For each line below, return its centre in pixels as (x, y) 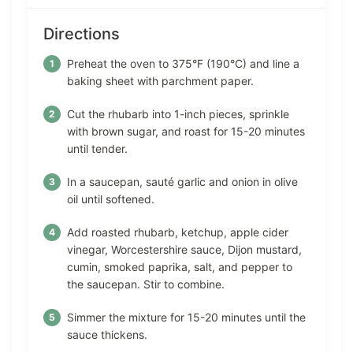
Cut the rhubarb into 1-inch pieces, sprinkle (178, 113)
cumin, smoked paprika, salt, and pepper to (180, 266)
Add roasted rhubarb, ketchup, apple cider (178, 232)
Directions (82, 33)
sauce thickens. (107, 334)
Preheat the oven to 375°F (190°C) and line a (183, 63)
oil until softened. (111, 199)
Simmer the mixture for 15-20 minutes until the (186, 317)
